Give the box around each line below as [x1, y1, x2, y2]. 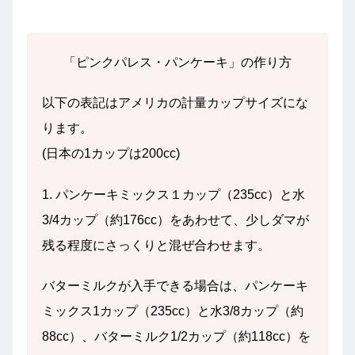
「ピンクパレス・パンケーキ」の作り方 [63, 55, 292, 70]
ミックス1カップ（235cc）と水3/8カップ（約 [41, 303, 303, 318]
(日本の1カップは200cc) [41, 147, 180, 161]
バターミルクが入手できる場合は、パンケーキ [41, 278, 308, 292]
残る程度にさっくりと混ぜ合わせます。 [41, 238, 270, 252]
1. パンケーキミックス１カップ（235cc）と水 [41, 187, 305, 201]
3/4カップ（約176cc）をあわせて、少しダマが [41, 212, 309, 227]
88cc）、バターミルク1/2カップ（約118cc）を [41, 329, 311, 343]
